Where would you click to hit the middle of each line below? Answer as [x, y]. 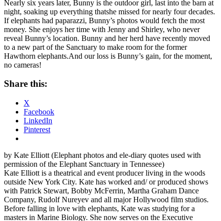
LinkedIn [38, 121]
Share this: [26, 84]
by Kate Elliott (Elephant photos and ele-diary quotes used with [102, 155]
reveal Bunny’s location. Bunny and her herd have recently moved [107, 38]
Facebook [39, 112]
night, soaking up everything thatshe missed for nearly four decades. [110, 11]
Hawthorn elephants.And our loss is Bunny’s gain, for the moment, [108, 56]
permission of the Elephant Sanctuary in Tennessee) [84, 164]
